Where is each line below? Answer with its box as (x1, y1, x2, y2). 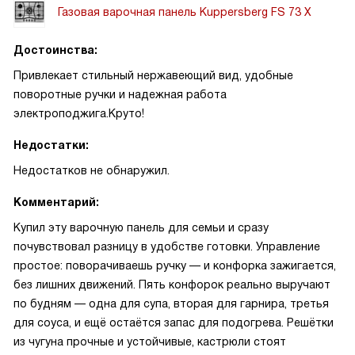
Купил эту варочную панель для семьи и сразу (13, 221, 269, 234)
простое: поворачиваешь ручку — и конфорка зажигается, (13, 259, 336, 272)
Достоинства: (13, 44, 97, 56)
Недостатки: (13, 139, 89, 151)
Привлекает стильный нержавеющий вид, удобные (13, 69, 293, 82)
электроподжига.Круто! (13, 107, 144, 120)
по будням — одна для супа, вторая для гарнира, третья (13, 297, 329, 310)
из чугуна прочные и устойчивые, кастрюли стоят (13, 335, 286, 348)
